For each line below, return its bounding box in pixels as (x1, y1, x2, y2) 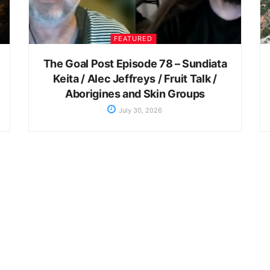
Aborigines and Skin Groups (65, 87, 205, 100)
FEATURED (114, 34, 153, 43)
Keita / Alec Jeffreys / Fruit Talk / (53, 72, 217, 85)
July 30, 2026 (117, 105, 163, 115)
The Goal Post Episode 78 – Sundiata (43, 57, 227, 70)
